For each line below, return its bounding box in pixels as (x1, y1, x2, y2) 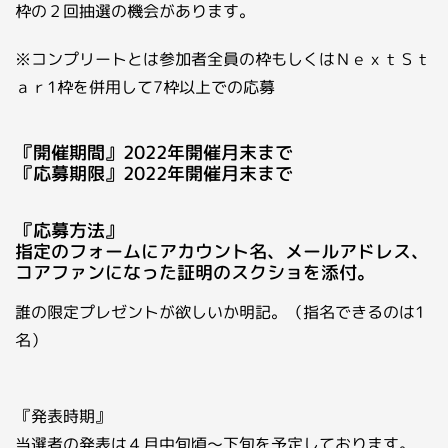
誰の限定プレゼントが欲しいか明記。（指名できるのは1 (15, 301, 425, 323)
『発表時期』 (15, 405, 111, 427)
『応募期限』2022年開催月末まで (15, 161, 293, 186)
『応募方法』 (15, 218, 123, 243)
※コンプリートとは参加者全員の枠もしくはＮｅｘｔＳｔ (15, 48, 431, 70)
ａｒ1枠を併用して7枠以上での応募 (15, 76, 275, 98)
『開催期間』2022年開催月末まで (15, 140, 293, 165)
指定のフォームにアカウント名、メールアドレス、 (15, 239, 429, 264)
